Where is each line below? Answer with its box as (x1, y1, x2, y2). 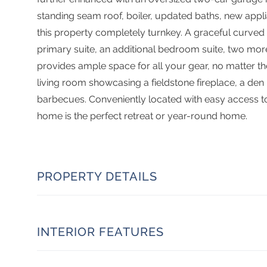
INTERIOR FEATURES (37, 224, 164, 239)
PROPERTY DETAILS (37, 169, 157, 184)
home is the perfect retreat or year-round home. (37, 110, 247, 122)
